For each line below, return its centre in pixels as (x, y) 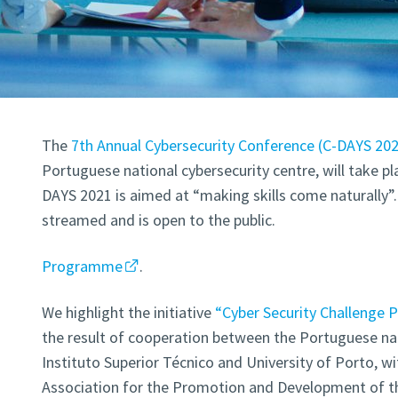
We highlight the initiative (128, 313)
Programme (82, 267)
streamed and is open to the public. (158, 220)
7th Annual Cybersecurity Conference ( (196, 146)
